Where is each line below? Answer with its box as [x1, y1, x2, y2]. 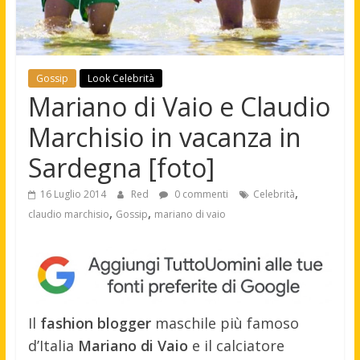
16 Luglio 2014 [39, 186, 106, 201]
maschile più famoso [150, 313, 299, 333]
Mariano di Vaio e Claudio [27, 88, 330, 124]
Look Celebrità [87, 71, 154, 85]
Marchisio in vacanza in [27, 119, 301, 154]
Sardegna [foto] [27, 149, 215, 185]
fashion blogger [39, 313, 151, 333]
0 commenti [171, 186, 228, 201]
